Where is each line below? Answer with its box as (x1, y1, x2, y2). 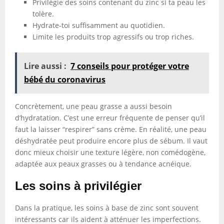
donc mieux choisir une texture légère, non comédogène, (15, 147, 205, 157)
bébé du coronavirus (24, 74, 105, 85)
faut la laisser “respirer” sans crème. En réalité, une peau (15, 124, 206, 134)
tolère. (32, 9, 54, 18)
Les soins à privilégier (15, 179, 141, 192)
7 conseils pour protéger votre (70, 60, 189, 71)
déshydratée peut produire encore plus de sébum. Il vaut (15, 136, 207, 145)
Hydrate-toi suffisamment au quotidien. (32, 20, 165, 30)
